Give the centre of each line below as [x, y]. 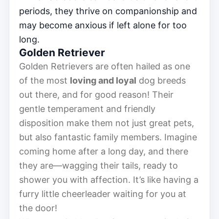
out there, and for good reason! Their [96, 94]
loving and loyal [103, 80]
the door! [38, 208]
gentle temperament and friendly [87, 109]
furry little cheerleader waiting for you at [103, 194]
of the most [44, 80]
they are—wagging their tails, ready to [99, 165]
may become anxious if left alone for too [103, 25]
